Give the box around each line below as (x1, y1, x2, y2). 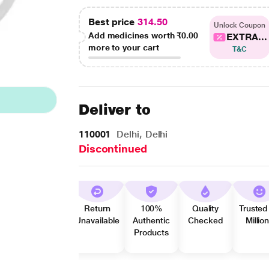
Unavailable (75, 216, 119, 225)
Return (84, 204, 110, 213)
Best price (88, 16, 138, 28)
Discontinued (78, 142, 147, 155)
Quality (192, 204, 219, 213)
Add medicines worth (88, 31, 177, 40)
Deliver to (78, 101, 151, 118)
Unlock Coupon (213, 20, 265, 29)
